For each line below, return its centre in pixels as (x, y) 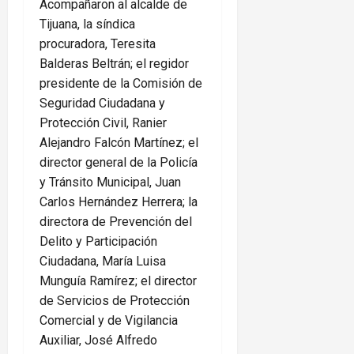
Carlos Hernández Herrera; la (119, 202)
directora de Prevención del (116, 222)
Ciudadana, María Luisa (103, 262)
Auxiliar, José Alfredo (98, 341)
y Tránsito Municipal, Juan (110, 183)
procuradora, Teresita (98, 44)
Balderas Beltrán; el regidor (114, 64)
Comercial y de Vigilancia (109, 321)
